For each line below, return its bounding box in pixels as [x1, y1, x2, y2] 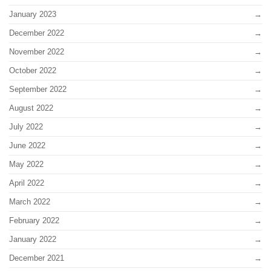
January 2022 [9, 234, 56, 244]
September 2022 [9, 84, 67, 94]
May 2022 [9, 159, 44, 169]
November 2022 [9, 47, 64, 56]
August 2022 [9, 103, 53, 113]
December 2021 [9, 253, 64, 263]
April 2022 [9, 178, 44, 188]
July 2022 [9, 122, 43, 131]
